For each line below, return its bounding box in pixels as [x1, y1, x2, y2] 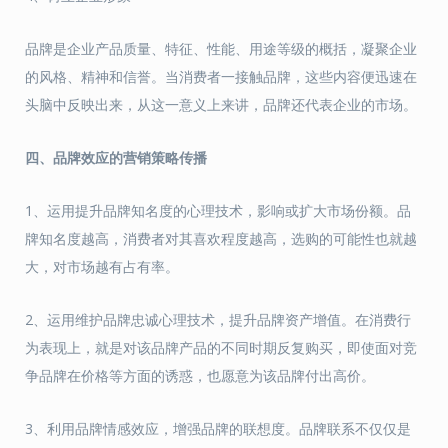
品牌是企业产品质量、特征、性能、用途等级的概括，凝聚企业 [25, 39, 417, 58]
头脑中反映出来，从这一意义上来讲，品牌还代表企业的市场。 [25, 95, 417, 114]
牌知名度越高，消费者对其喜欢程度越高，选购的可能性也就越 [25, 229, 417, 248]
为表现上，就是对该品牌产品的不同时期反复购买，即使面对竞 [25, 338, 417, 357]
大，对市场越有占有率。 [25, 257, 179, 276]
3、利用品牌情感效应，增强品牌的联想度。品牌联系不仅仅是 [25, 419, 411, 438]
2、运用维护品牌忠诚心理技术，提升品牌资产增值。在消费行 [25, 310, 411, 329]
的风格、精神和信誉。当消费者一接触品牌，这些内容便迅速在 [25, 67, 417, 86]
